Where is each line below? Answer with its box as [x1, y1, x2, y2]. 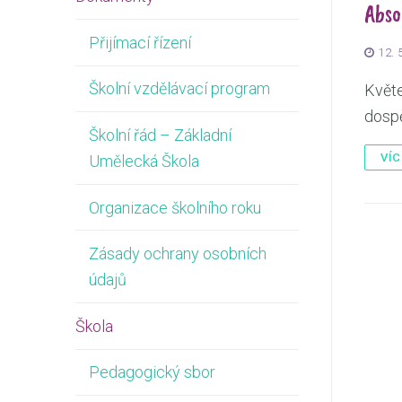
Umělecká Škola [89, 152, 199, 171]
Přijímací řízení [89, 32, 191, 52]
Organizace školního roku [89, 197, 261, 217]
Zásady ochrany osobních [89, 244, 267, 264]
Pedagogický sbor [89, 363, 215, 382]
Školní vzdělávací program [89, 79, 270, 99]
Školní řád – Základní [89, 126, 232, 145]
